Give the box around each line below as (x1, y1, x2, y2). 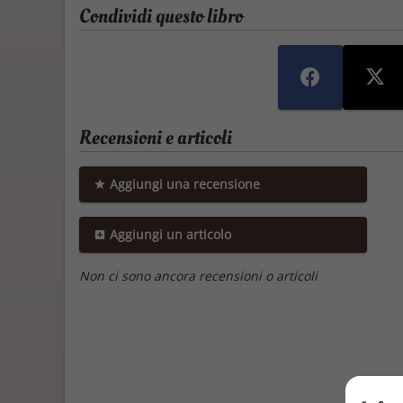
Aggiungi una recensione (106, 175, 260, 193)
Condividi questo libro (79, 3, 243, 30)
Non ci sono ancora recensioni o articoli (79, 267, 318, 284)
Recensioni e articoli (79, 124, 232, 151)
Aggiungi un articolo (106, 226, 231, 243)
